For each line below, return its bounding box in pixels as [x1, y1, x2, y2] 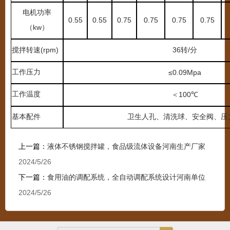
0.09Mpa [172, 68, 201, 77]
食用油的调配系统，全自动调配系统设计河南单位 [47, 173, 205, 181]
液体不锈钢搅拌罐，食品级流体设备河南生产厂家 [47, 142, 205, 150]
